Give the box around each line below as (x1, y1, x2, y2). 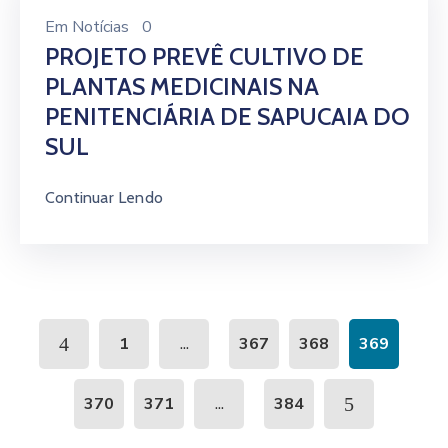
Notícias (72, 16, 129, 38)
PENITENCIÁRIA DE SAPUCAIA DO (45, 102, 410, 131)
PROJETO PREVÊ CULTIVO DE (45, 42, 364, 71)
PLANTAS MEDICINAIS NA (45, 72, 319, 101)
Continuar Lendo (45, 188, 163, 207)
